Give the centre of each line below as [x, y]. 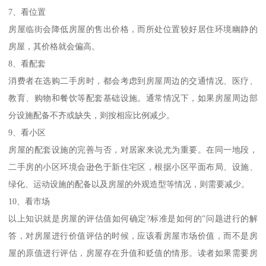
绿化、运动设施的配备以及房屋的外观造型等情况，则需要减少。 [129, 184]
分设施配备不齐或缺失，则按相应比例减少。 [92, 115]
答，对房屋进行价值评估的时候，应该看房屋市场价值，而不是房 [133, 235]
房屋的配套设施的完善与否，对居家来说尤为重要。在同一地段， [133, 149]
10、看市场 [29, 201]
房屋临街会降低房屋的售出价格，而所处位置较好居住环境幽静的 [133, 29]
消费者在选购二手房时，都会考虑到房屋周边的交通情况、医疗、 [133, 80]
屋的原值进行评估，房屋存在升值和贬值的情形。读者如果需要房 [133, 253]
